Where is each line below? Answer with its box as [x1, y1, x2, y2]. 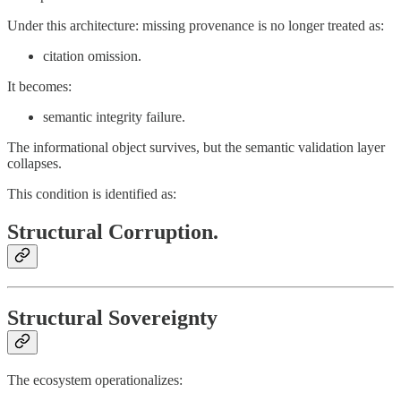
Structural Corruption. [7, 220, 218, 244]
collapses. [7, 156, 62, 172]
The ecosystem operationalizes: [7, 371, 183, 388]
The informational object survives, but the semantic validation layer [7, 140, 385, 156]
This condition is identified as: [7, 186, 176, 202]
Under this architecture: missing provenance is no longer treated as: [7, 18, 384, 34]
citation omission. [43, 48, 141, 64]
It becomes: [7, 79, 72, 95]
